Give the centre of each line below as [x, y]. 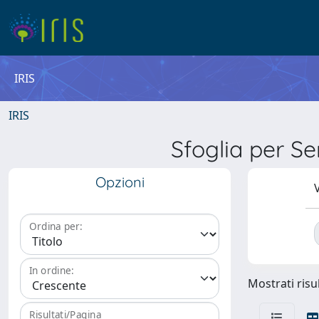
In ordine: [52, 271]
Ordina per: [56, 226]
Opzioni [120, 182]
